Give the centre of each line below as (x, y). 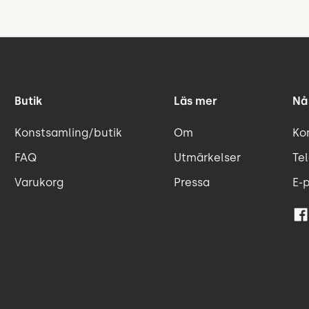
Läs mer (196, 101)
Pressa (192, 182)
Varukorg (39, 182)
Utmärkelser (207, 157)
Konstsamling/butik (68, 132)
